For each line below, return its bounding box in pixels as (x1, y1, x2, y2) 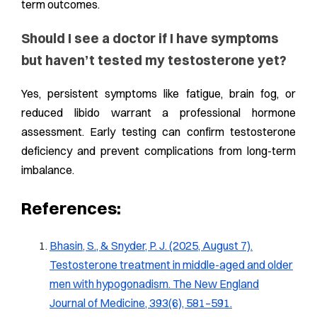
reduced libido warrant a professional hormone (21, 105, 296, 120)
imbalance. (21, 163, 74, 178)
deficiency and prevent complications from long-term (21, 144, 296, 158)
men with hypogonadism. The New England (50, 277, 259, 292)
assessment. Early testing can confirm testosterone (21, 125, 296, 139)
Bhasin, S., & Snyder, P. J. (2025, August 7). (50, 238, 253, 253)
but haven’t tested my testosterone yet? (21, 52, 287, 69)
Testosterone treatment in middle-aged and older (50, 258, 293, 272)
